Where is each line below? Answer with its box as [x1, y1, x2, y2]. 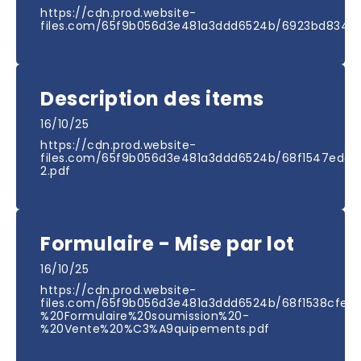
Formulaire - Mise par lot [40, 230, 295, 258]
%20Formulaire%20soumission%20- [40, 308, 249, 325]
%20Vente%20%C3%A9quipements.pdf [40, 321, 270, 338]
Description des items [40, 85, 264, 113]
